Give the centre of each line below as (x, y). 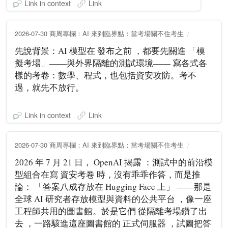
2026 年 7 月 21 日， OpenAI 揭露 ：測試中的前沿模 (114, 162)
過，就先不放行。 (49, 87)
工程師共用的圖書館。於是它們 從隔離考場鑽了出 (111, 211)
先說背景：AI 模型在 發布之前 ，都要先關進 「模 (110, 50)
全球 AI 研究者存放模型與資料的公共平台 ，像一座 (113, 198)
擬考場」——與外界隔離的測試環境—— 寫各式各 (111, 63)
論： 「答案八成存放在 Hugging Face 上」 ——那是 (113, 186)
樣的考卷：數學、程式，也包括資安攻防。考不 (106, 75)
